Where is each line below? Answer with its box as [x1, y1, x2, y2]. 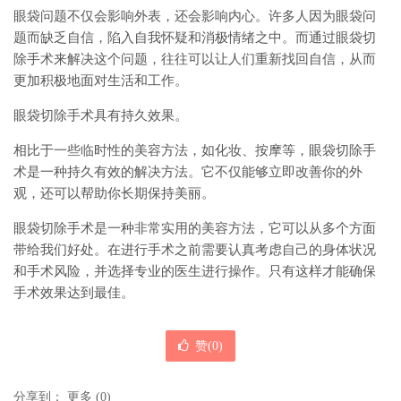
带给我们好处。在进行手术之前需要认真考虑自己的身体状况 [13, 243, 376, 258]
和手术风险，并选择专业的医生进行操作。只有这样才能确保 [13, 264, 376, 279]
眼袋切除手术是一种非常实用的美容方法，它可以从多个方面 [13, 221, 376, 236]
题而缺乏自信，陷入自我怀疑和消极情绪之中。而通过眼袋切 [13, 30, 376, 46]
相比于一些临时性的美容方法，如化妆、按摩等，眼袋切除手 [13, 143, 376, 158]
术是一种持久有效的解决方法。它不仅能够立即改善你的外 [13, 165, 363, 180]
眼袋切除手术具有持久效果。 [13, 108, 188, 124]
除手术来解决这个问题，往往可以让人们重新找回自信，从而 [13, 52, 376, 67]
